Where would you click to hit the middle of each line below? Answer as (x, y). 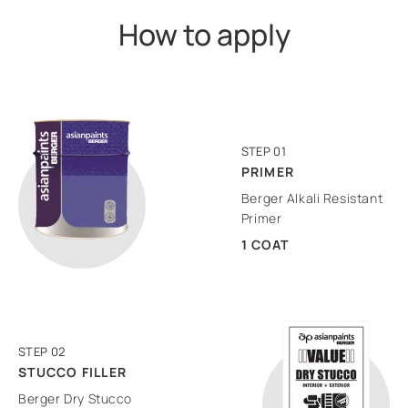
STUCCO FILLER (73, 372)
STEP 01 (264, 151)
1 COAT (265, 244)
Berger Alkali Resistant (312, 198)
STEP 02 (42, 351)
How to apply (204, 34)
